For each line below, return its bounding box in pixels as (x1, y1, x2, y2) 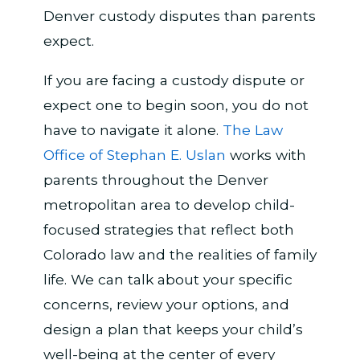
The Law (222, 121, 283, 138)
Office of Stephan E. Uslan (43, 145, 226, 163)
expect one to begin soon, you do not (43, 96, 309, 113)
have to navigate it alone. (43, 121, 223, 138)
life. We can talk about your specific (43, 270, 292, 288)
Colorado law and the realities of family (43, 245, 317, 263)
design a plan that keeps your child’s (43, 320, 303, 337)
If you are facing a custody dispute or (43, 71, 305, 88)
